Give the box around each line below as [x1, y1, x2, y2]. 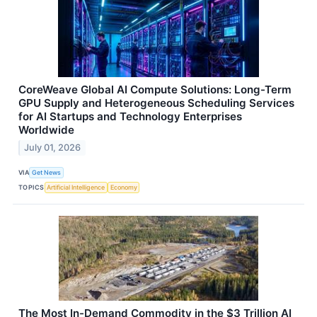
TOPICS [18, 183, 45, 191]
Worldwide [18, 122, 74, 137]
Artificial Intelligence [47, 183, 105, 191]
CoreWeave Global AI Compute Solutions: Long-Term [18, 82, 292, 96]
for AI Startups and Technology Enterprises [18, 109, 242, 123]
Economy [110, 183, 137, 191]
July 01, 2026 [24, 142, 81, 154]
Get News [32, 168, 62, 176]
